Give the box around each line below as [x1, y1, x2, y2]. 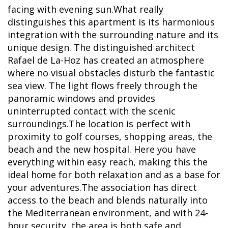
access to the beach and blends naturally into [8, 194, 208, 206]
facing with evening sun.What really [8, 3, 163, 15]
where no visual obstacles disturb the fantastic [8, 67, 215, 79]
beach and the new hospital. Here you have [8, 143, 196, 155]
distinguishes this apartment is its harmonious [8, 16, 215, 28]
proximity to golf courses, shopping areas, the [8, 130, 212, 142]
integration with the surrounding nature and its [8, 28, 218, 41]
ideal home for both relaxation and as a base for [8, 168, 220, 181]
